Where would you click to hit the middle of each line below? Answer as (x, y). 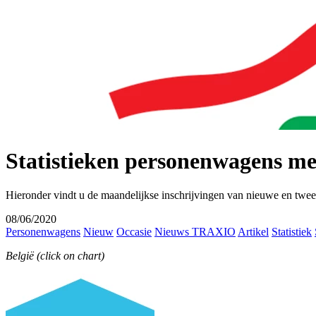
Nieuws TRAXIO (195, 232)
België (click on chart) (55, 256)
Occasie (134, 232)
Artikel (253, 232)
